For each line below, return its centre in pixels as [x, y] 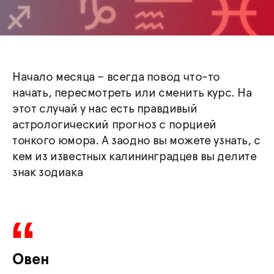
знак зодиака [48, 172]
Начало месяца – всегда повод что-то [117, 77]
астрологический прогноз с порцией [114, 125]
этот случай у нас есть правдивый [105, 109]
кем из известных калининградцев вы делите [135, 157]
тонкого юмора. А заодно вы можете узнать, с [136, 141]
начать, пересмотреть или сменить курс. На [132, 93]
